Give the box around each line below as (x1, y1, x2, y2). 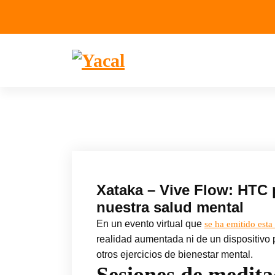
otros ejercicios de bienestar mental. (96, 249, 253, 260)
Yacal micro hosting (72, 71, 137, 80)
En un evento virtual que (96, 219, 204, 230)
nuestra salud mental (96, 199, 244, 216)
